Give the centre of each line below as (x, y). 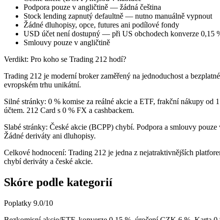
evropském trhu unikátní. (42, 84)
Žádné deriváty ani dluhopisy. (50, 136)
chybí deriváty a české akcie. (48, 161)
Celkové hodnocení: (35, 152)
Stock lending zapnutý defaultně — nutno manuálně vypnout (118, 16)
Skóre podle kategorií (58, 182)
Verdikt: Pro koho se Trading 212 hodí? (65, 59)
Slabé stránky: (26, 127)
